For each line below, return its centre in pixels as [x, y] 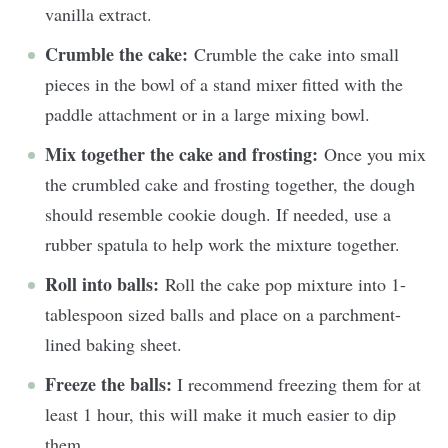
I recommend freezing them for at [299, 383]
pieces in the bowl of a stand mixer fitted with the [224, 83]
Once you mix [375, 153]
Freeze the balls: [111, 383]
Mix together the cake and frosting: [184, 153]
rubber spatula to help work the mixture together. [222, 243]
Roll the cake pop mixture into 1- [285, 283]
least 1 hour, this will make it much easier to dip [220, 413]
